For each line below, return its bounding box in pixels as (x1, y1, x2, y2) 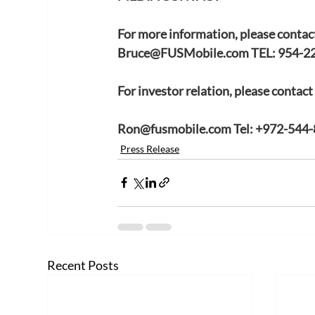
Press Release (120, 142, 180, 155)
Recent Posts (47, 257, 120, 273)
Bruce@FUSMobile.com (117, 44, 250, 60)
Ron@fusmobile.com (117, 120, 232, 136)
